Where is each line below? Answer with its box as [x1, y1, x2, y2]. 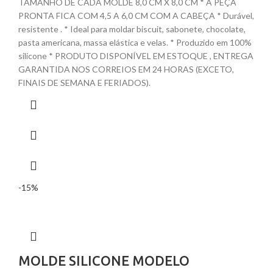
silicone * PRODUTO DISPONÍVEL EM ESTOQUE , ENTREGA [18, 51, 253, 62]
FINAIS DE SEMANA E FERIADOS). [18, 77, 151, 88]
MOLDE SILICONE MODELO [18, 253, 190, 269]
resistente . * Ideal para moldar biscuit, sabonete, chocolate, [18, 24, 246, 35]
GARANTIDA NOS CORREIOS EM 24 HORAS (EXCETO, [18, 64, 234, 75]
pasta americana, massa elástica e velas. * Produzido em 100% [18, 37, 252, 48]
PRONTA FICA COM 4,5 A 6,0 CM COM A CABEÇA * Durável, [18, 10, 254, 21]
